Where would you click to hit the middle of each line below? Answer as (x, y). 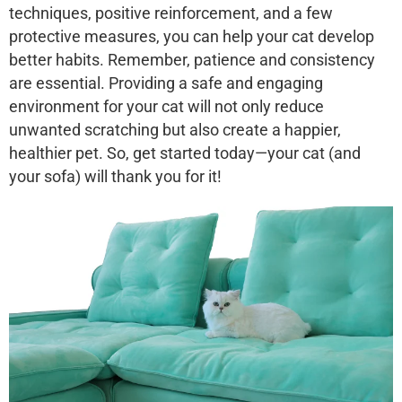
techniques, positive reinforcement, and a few (171, 13)
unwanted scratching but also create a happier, (175, 130)
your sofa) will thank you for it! (115, 176)
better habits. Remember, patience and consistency (192, 60)
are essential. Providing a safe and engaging (166, 83)
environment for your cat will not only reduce (166, 106)
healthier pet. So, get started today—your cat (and (185, 153)
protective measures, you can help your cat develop (192, 36)
